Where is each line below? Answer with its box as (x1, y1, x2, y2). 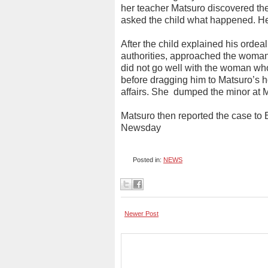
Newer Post (124, 210, 159, 217)
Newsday (121, 123, 161, 133)
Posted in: (133, 156, 163, 163)
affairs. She (121, 87, 171, 97)
